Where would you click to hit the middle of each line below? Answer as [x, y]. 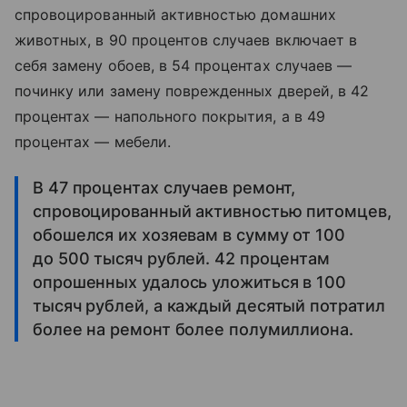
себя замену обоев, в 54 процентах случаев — [184, 65]
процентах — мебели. [93, 142]
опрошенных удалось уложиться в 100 [189, 282]
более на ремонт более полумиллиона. [193, 329]
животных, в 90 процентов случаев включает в [186, 40]
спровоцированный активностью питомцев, [212, 211]
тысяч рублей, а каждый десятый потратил [209, 306]
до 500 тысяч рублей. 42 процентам [182, 258]
